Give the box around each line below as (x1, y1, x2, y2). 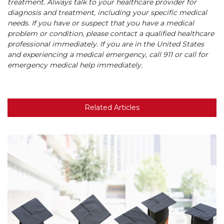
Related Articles (84, 103, 139, 112)
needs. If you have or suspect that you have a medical (7, 18, 194, 28)
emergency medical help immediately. (7, 60, 142, 70)
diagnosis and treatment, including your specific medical (7, 8, 207, 17)
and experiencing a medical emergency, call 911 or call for (7, 50, 208, 59)
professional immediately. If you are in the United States (7, 39, 204, 49)
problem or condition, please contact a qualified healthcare (7, 29, 214, 38)
